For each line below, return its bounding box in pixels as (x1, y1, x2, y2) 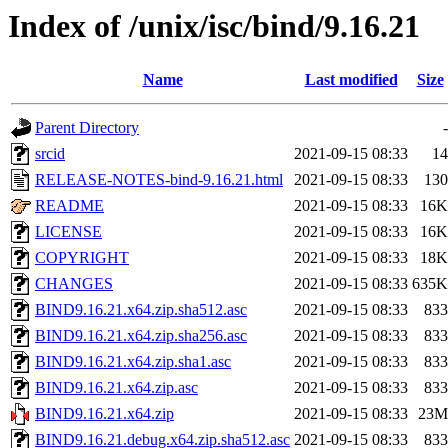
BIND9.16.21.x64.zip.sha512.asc (35, 301, 247, 319)
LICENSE (35, 223, 102, 241)
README (35, 197, 104, 215)
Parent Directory (35, 119, 139, 137)
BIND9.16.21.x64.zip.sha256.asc (35, 327, 247, 345)
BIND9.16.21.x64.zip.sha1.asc (35, 353, 231, 371)
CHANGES (35, 275, 113, 293)
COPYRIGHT (35, 249, 129, 267)
